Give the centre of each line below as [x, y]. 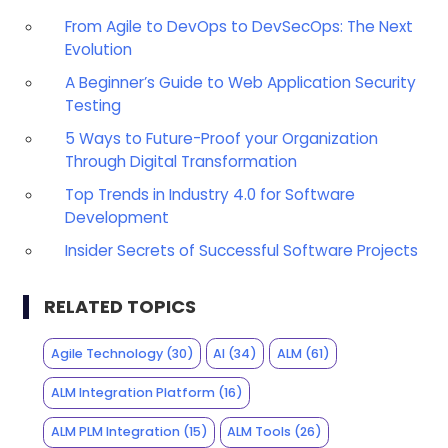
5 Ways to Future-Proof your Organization [221, 138]
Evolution [98, 49]
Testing [92, 105]
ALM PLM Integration [115, 432]
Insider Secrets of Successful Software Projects [241, 250]
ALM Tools [259, 432]
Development [116, 217]
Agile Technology [106, 353]
